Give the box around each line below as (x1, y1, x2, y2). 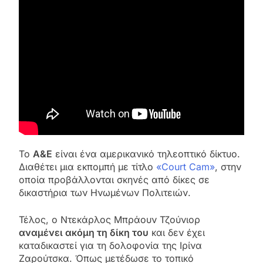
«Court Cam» (156, 160, 215, 173)
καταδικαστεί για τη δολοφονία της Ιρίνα (19, 239, 202, 251)
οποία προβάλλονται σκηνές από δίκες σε (19, 173, 210, 186)
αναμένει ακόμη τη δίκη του (19, 226, 149, 238)
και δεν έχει (149, 226, 205, 238)
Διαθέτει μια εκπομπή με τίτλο (19, 160, 156, 173)
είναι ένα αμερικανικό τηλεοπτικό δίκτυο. (52, 147, 240, 160)
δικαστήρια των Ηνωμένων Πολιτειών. (19, 186, 191, 198)
